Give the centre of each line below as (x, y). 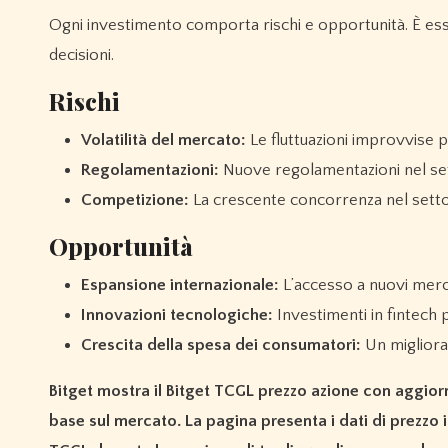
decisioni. (81, 55)
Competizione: (135, 200)
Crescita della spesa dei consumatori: (221, 345)
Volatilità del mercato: (163, 140)
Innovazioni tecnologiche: (177, 315)
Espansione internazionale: (180, 285)
